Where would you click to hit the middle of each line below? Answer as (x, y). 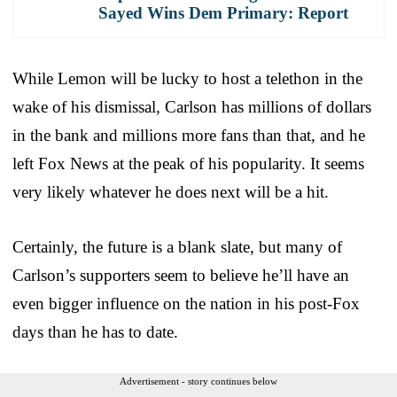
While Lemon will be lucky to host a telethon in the (187, 78)
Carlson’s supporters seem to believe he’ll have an (181, 275)
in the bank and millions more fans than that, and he (189, 135)
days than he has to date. (95, 331)
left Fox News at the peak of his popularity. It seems (188, 163)
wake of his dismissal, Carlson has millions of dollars (192, 106)
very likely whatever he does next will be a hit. (171, 191)
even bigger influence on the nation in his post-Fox (186, 303)
